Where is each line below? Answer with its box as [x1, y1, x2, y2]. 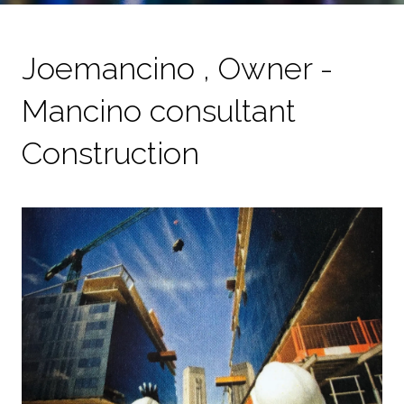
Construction [22, 135, 199, 171]
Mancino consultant [22, 93, 296, 129]
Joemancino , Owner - [22, 50, 333, 87]
